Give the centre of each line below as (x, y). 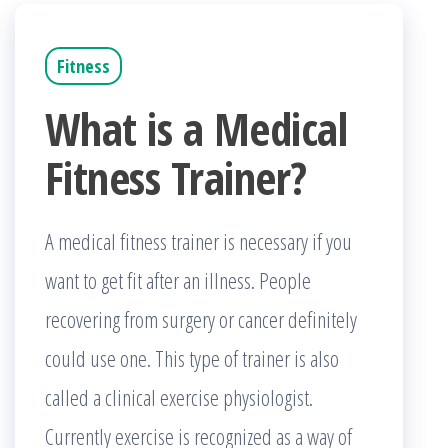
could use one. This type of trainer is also (192, 358)
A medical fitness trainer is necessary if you (198, 241)
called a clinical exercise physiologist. (184, 397)
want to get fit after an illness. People (178, 280)
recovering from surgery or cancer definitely (201, 319)
